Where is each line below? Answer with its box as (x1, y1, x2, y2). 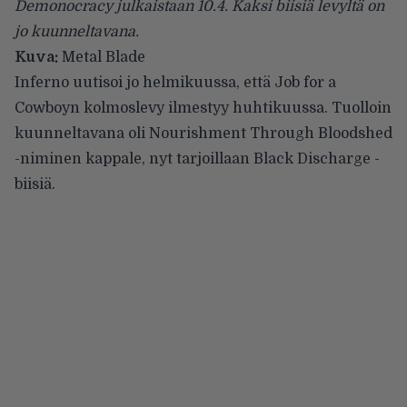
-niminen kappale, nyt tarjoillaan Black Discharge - (15, 150, 380, 167)
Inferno (15, 74, 73, 91)
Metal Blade (58, 48, 145, 65)
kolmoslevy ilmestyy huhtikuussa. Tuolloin (80, 99, 392, 116)
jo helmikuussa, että (123, 74, 274, 91)
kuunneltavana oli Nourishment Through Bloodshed (15, 124, 392, 142)
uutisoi (73, 74, 123, 91)
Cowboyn (15, 99, 80, 116)
